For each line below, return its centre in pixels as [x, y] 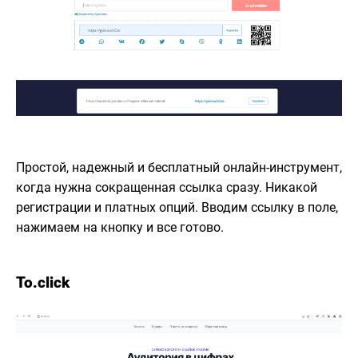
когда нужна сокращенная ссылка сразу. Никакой [167, 187]
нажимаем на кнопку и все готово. [120, 227]
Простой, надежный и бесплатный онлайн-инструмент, [179, 167]
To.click [43, 282]
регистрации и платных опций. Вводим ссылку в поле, [177, 207]
